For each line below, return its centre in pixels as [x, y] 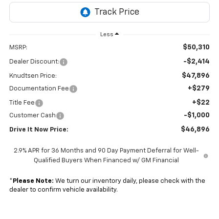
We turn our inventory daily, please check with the [129, 181]
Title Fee [22, 103]
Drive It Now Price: [39, 130]
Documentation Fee [39, 89]
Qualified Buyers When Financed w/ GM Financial [106, 161]
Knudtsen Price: [33, 76]
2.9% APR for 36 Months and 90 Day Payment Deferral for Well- [106, 151]
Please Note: [33, 181]
